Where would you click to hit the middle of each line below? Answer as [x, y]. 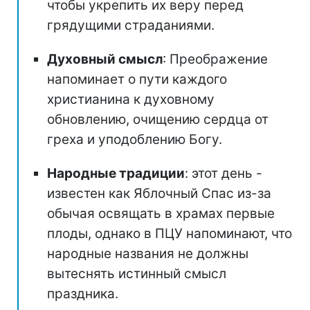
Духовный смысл [105, 59]
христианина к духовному [131, 99]
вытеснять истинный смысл [137, 273]
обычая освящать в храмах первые [161, 213]
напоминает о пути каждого [137, 79]
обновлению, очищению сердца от [158, 119]
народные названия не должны [148, 253]
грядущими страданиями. [131, 25]
